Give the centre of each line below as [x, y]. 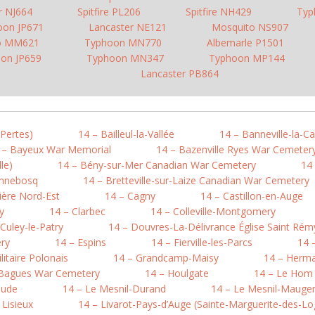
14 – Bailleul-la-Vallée [126, 134]
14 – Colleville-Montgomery [213, 211]
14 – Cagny [130, 196]
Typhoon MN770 [123, 43]
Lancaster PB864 [179, 73]
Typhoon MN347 [125, 58]
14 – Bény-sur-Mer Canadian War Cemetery [157, 165]
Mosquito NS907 [250, 27]
